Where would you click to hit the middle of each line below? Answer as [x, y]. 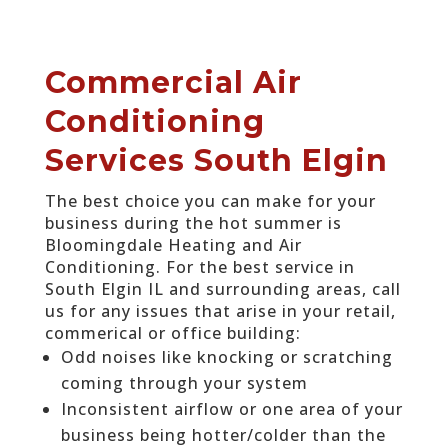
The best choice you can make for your [210, 200]
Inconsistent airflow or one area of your [231, 408]
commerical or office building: [172, 332]
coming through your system [184, 382]
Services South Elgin [216, 160]
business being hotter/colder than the [223, 434]
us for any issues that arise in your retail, [220, 310]
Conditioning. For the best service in [199, 266]
